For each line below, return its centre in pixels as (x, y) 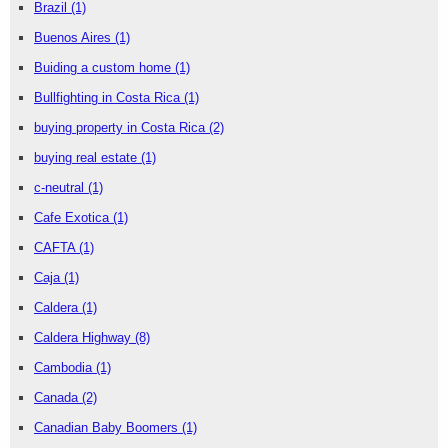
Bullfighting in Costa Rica (109, 98)
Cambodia (65, 368)
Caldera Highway (84, 338)
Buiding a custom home (104, 68)
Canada (58, 398)
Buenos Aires (74, 38)
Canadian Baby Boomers (108, 428)
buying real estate (87, 158)
